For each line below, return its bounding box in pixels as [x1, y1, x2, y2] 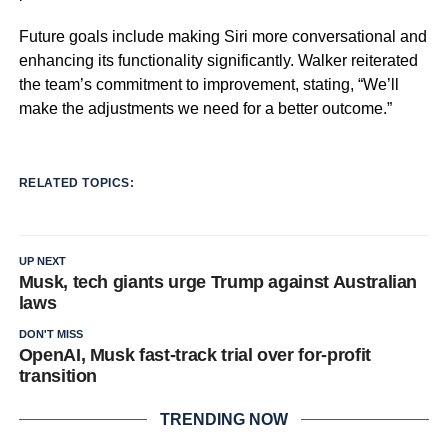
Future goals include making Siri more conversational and [18, 28, 427, 45]
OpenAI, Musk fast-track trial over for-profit [18, 345, 371, 365]
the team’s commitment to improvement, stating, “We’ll [18, 76, 399, 93]
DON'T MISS [18, 328, 83, 340]
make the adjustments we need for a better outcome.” [18, 100, 392, 117]
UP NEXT [18, 255, 66, 267]
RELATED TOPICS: [18, 176, 135, 190]
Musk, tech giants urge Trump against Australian [18, 272, 418, 292]
